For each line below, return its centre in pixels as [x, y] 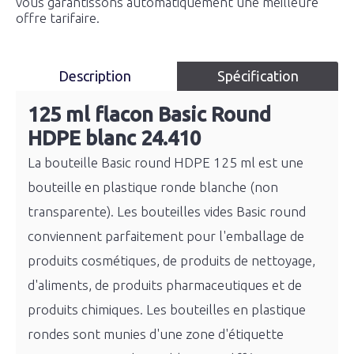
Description [96, 76]
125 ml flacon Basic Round [149, 114]
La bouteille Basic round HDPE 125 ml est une [166, 162]
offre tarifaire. [58, 18]
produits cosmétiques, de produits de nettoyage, [171, 260]
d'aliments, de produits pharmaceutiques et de [165, 285]
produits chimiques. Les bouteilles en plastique [167, 309]
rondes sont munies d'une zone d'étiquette [156, 334]
